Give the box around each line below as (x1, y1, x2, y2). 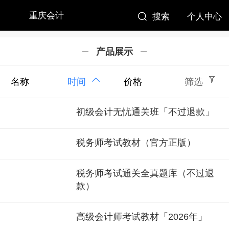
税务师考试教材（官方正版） (76, 138, 196, 148)
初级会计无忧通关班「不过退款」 (76, 107, 214, 118)
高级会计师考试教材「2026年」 (76, 212, 207, 222)
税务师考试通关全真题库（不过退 (76, 168, 214, 179)
